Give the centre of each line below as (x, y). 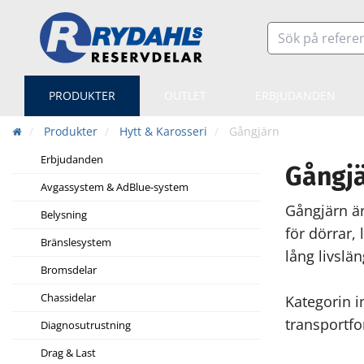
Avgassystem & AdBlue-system (115, 187)
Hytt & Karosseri (163, 132)
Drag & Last (68, 353)
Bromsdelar (69, 270)
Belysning (64, 215)
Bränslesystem (76, 243)
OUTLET (185, 96)
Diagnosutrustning (86, 325)
